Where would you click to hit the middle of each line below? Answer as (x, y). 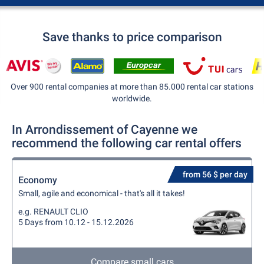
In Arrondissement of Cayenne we (105, 130)
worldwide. (132, 98)
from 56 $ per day (215, 174)
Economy (38, 180)
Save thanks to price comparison (132, 37)
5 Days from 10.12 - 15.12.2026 (76, 222)
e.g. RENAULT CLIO (53, 212)
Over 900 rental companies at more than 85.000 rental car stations (132, 87)
